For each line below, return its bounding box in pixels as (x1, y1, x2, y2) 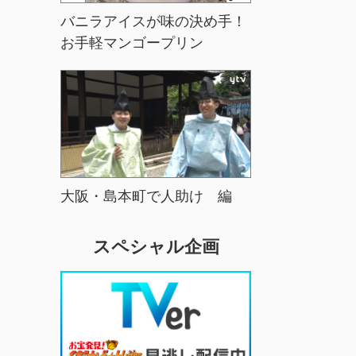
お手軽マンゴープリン (60, 34, 203, 51)
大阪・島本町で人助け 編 (60, 188, 232, 204)
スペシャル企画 (92, 236, 219, 257)
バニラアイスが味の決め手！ (60, 13, 246, 29)
